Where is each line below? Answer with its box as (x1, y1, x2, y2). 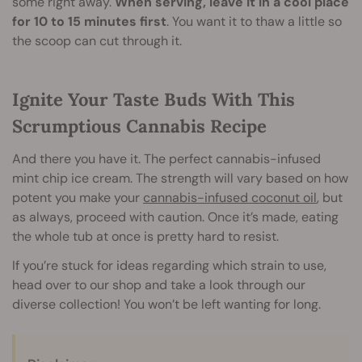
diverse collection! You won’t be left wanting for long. (12, 295, 321, 313)
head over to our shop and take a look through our (12, 276, 305, 293)
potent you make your (12, 188, 143, 206)
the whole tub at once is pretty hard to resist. (12, 227, 279, 245)
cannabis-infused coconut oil (143, 188, 317, 206)
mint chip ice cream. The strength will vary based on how (12, 169, 348, 187)
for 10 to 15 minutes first (12, 12, 166, 30)
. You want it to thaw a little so (166, 12, 342, 30)
